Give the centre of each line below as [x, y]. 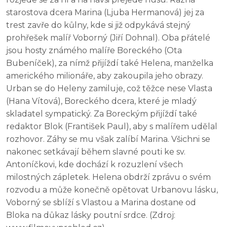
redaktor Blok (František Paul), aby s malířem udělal [112, 127]
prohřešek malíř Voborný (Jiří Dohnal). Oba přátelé [108, 38]
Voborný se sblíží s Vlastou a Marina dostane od [101, 203]
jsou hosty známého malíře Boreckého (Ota [94, 51]
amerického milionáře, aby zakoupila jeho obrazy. [105, 76]
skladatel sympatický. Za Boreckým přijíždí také [102, 114]
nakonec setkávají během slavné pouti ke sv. [96, 152]
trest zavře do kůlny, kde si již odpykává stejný [98, 25]
